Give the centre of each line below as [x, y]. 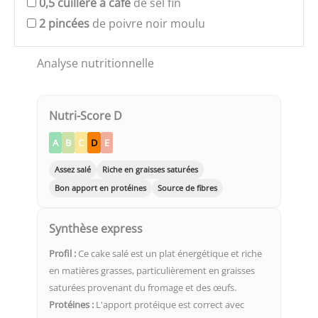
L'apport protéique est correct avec [169, 304]
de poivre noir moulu [147, 23]
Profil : [62, 253]
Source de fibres [187, 187]
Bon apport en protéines [100, 187]
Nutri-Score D [86, 115]
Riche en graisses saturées [150, 169]
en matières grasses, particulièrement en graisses [152, 270]
